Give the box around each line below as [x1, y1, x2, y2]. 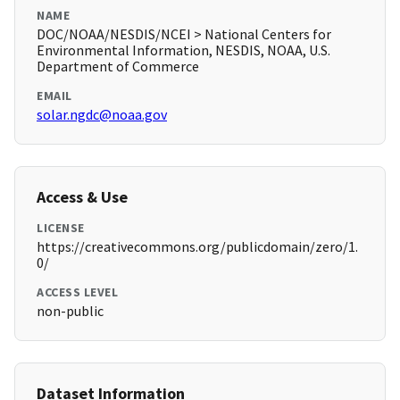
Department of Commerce [37, 57, 199, 76]
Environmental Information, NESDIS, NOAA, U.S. [37, 41, 330, 60]
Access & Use [37, 187, 128, 208]
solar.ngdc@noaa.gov [37, 105, 167, 124]
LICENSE [37, 220, 85, 237]
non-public [37, 302, 104, 321]
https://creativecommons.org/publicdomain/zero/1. [37, 237, 358, 256]
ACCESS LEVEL [37, 284, 118, 301]
